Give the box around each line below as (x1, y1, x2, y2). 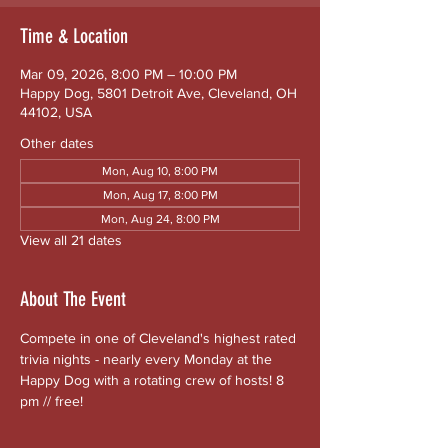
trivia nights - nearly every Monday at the (20, 351, 276, 367)
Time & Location (20, 24, 128, 48)
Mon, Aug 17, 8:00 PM (102, 188, 218, 202)
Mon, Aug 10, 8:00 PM (102, 164, 218, 178)
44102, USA (20, 104, 92, 120)
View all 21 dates (20, 232, 122, 248)
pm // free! (20, 393, 83, 409)
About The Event (20, 287, 126, 311)
